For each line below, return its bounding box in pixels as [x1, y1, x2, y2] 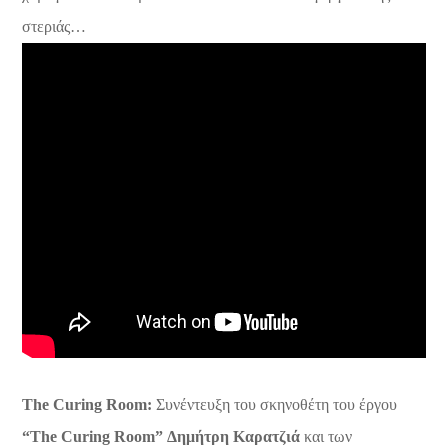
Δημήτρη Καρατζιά [167, 427, 301, 445]
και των [300, 427, 353, 445]
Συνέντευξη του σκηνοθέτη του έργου [152, 395, 398, 413]
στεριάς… [22, 17, 87, 35]
